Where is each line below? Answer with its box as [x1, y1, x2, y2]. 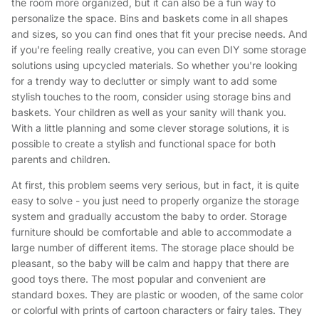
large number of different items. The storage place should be [11, 241, 294, 254]
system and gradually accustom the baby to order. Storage [11, 210, 287, 223]
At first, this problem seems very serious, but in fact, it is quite [11, 179, 299, 192]
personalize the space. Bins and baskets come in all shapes [11, 12, 288, 25]
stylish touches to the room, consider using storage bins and [11, 90, 291, 103]
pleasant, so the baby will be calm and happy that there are [11, 257, 289, 270]
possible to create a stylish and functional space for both [11, 137, 276, 150]
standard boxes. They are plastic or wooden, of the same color [11, 288, 303, 301]
